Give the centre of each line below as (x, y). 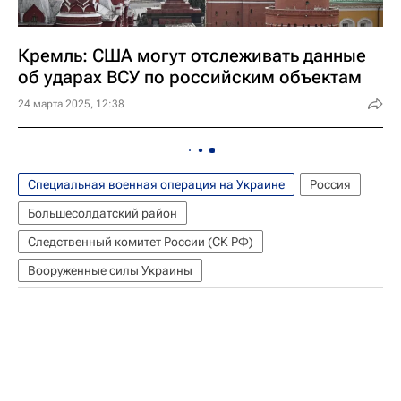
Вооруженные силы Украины (110, 271)
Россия (330, 185)
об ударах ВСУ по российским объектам (190, 77)
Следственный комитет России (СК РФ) (141, 242)
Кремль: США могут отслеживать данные (192, 56)
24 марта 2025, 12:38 (71, 104)
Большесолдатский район (102, 213)
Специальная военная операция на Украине (156, 185)
